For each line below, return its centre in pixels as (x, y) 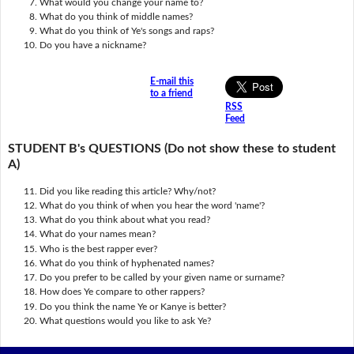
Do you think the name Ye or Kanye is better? (132, 306)
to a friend (171, 93)
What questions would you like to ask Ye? (125, 320)
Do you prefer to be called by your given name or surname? (162, 278)
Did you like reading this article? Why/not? (127, 191)
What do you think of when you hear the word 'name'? (152, 206)
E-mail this (171, 81)
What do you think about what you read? (124, 220)
